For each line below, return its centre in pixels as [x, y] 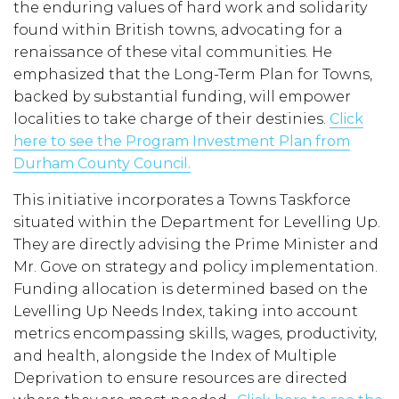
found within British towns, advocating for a [178, 30]
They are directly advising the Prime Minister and [196, 245]
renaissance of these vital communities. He [173, 53]
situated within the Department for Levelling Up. [197, 223]
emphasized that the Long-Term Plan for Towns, [193, 75]
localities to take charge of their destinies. [171, 119]
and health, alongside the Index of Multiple [175, 356]
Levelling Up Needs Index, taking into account [186, 312]
